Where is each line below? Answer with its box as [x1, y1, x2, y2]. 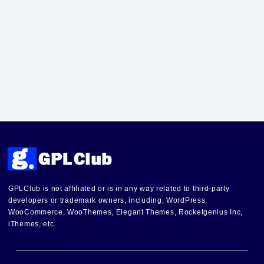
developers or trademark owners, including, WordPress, [8, 196, 208, 204]
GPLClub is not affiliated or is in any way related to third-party [8, 184, 230, 193]
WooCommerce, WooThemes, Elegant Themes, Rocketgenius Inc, [8, 207, 243, 216]
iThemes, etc [8, 219, 54, 228]
